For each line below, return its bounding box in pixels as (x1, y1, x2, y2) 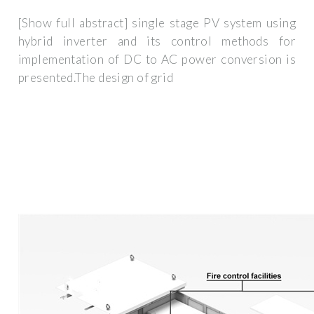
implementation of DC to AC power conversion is (18, 52, 296, 67)
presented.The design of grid (18, 70, 174, 86)
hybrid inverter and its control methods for (18, 34, 296, 49)
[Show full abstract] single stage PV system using (18, 15, 296, 31)
